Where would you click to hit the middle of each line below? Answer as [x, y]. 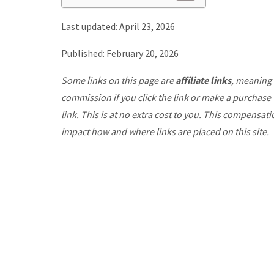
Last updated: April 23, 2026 [118, 26]
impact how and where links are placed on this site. [165, 131]
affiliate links [203, 80]
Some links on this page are [118, 80]
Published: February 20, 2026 [120, 53]
